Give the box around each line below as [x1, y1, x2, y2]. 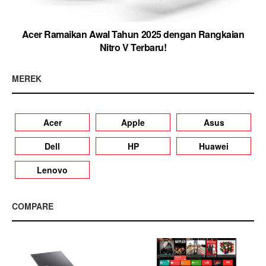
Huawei [199, 140, 229, 152]
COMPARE [12, 199, 53, 212]
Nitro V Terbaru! [99, 40, 167, 54]
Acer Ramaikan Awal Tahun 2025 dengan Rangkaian [21, 27, 245, 41]
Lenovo [37, 163, 68, 176]
